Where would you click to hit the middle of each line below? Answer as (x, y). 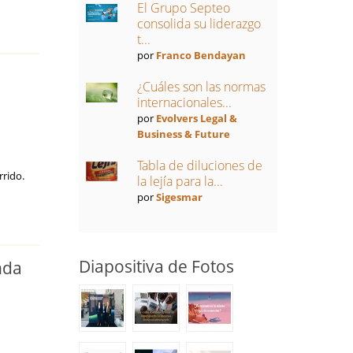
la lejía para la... (180, 181)
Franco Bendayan (201, 55)
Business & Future (183, 134)
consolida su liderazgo (199, 24)
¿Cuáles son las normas (201, 87)
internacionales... (184, 102)
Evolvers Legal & (196, 118)
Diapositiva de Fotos (156, 266)
